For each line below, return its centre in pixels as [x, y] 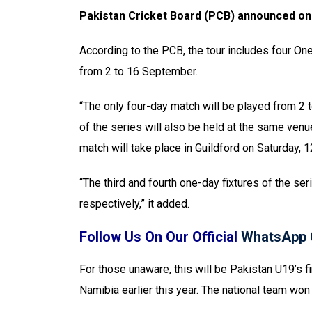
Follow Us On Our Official [160, 237]
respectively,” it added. [134, 204]
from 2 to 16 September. [139, 71]
